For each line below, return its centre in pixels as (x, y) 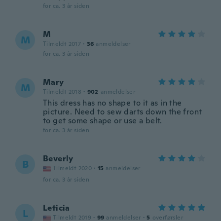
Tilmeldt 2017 (62, 44)
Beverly (58, 159)
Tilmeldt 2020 (73, 168)
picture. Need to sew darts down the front (123, 112)
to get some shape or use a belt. (103, 121)
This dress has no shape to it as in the (112, 103)
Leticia (56, 208)
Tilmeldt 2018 (62, 92)
